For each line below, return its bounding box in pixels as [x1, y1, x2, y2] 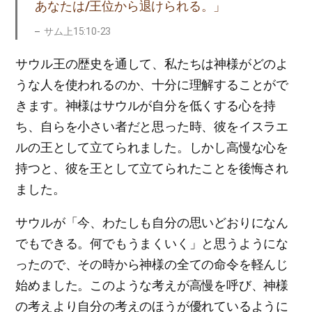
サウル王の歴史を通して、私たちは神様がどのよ [15, 56, 288, 71]
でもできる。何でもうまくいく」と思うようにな [15, 236, 288, 251]
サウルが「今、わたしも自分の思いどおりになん [15, 215, 288, 230]
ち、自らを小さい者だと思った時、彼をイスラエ [15, 119, 288, 134]
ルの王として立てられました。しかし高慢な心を [15, 140, 288, 155]
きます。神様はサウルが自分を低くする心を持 [15, 98, 276, 113]
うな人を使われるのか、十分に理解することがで [15, 77, 288, 92]
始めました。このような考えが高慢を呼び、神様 [15, 278, 288, 292]
